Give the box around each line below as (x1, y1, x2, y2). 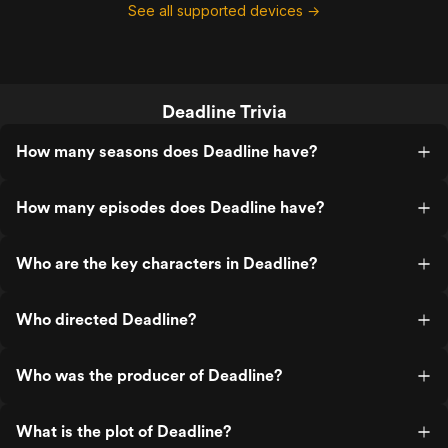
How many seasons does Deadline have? (16, 142, 317, 161)
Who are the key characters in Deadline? (16, 254, 317, 273)
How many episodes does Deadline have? (16, 198, 324, 217)
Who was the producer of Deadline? (16, 366, 282, 385)
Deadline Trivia (161, 101, 287, 122)
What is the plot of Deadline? (16, 422, 231, 441)
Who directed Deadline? (16, 310, 196, 329)
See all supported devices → (128, 2, 320, 19)
